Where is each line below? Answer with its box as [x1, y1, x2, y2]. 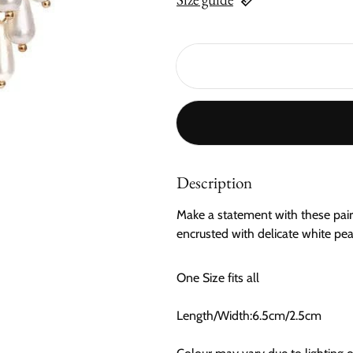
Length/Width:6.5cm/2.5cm [176, 308, 321, 323]
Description [176, 172, 252, 193]
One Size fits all [176, 270, 259, 285]
